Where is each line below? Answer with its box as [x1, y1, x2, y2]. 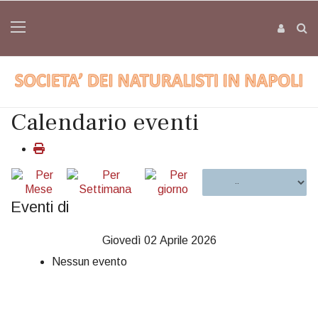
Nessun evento [52, 256, 127, 268]
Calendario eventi [11, 106, 199, 138]
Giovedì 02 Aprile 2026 [102, 234, 216, 246]
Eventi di [11, 198, 69, 216]
